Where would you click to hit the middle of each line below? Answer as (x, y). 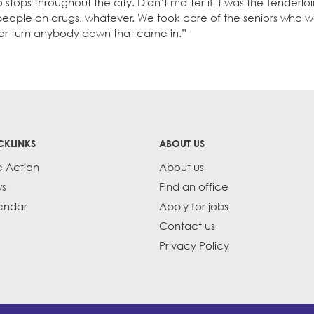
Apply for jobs (194, 206)
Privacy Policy (194, 246)
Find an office (194, 187)
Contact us (187, 226)
